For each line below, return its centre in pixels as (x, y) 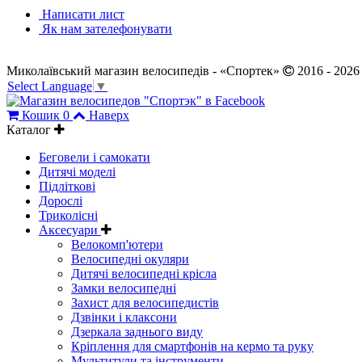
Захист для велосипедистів (145, 303)
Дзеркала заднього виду (137, 332)
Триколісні (68, 216)
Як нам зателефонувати (105, 29)
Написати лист (82, 15)
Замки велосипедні (124, 288)
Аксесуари (70, 230)
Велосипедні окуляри (130, 259)
